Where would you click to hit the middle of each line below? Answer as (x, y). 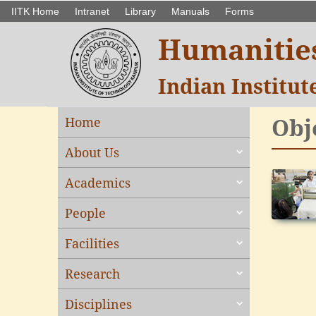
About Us (92, 152)
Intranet (92, 11)
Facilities (92, 243)
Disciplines (99, 304)
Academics (98, 183)
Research (93, 274)
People (86, 213)
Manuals (190, 11)
